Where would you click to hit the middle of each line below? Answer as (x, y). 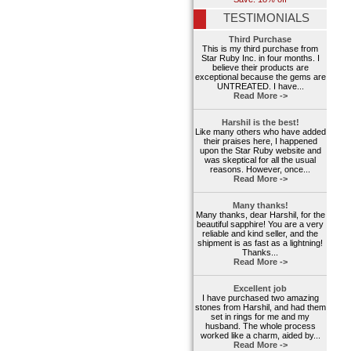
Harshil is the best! (260, 123)
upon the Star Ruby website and (260, 151)
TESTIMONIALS (266, 18)
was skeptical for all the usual (260, 160)
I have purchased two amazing (260, 298)
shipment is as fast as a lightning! (260, 243)
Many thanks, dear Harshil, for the (260, 215)
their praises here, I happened (260, 141)
